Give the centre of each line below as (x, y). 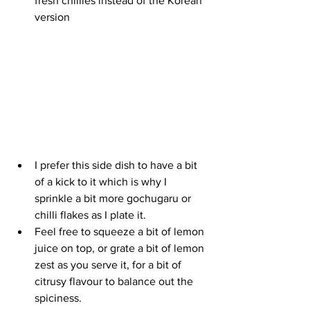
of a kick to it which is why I (102, 181)
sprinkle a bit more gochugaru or (114, 198)
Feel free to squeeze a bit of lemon (121, 231)
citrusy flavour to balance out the (115, 281)
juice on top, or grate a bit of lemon (121, 248)
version (52, 17)
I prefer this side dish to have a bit (117, 165)
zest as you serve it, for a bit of (109, 264)
